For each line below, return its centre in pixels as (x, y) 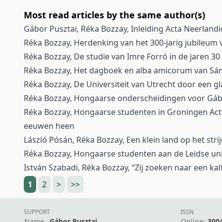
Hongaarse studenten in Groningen (142, 112)
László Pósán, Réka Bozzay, (75, 140)
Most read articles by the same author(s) (114, 15)
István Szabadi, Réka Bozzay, (78, 167)
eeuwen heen (49, 126)
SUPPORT (37, 212)
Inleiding (148, 29)
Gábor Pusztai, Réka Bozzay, (77, 29)
